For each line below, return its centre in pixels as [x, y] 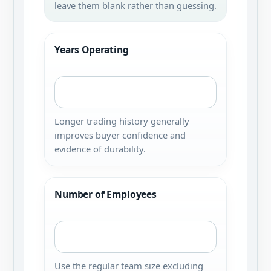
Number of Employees [106, 194]
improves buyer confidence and [120, 135]
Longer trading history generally [122, 121]
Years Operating [92, 50]
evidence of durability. [100, 149]
